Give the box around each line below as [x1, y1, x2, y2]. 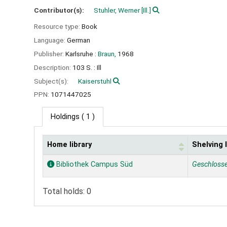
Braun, [98, 49, 116, 58]
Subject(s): [34, 77, 70, 85]
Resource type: [34, 22, 82, 31]
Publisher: [34, 49, 65, 58]
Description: [34, 63, 72, 71]
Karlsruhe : [65, 49, 96, 58]
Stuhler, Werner [94, 6, 140, 14]
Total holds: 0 [43, 186, 91, 197]
